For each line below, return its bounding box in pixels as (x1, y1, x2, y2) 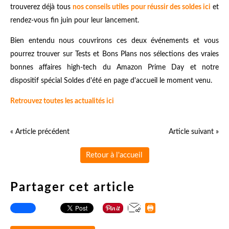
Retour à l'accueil (86, 151, 143, 159)
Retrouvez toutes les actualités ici (10, 98, 114, 105)
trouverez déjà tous (10, 4, 73, 11)
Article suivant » (169, 128, 219, 136)
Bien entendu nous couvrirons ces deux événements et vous (10, 37, 219, 45)
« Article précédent (10, 128, 70, 136)
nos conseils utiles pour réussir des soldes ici (73, 4, 211, 11)
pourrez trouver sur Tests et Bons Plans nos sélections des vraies (10, 51, 219, 58)
